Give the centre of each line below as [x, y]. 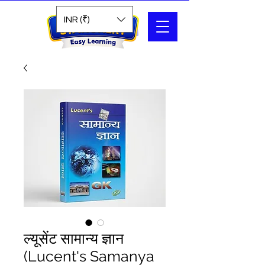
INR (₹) [77, 19]
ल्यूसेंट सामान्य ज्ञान [74, 239]
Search [110, 18]
